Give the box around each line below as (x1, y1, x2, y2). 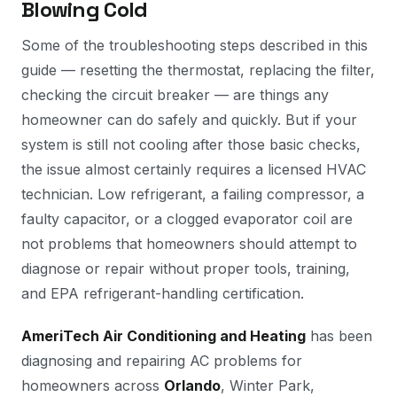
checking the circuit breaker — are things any (21, 86, 329, 104)
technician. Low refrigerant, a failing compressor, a (21, 185, 364, 203)
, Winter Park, (221, 377, 315, 394)
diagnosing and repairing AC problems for (21, 352, 302, 370)
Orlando (164, 377, 221, 394)
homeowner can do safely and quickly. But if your (21, 111, 357, 128)
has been (306, 327, 372, 345)
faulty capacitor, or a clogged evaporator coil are (21, 210, 353, 228)
